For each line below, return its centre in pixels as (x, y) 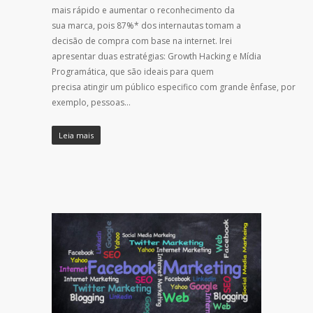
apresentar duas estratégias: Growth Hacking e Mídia (156, 57)
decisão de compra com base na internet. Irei (142, 41)
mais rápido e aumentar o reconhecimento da (143, 10)
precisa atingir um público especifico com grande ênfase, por (174, 87)
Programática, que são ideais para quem (133, 72)
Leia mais (76, 136)
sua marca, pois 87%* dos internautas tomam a (146, 26)
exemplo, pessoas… (91, 103)
